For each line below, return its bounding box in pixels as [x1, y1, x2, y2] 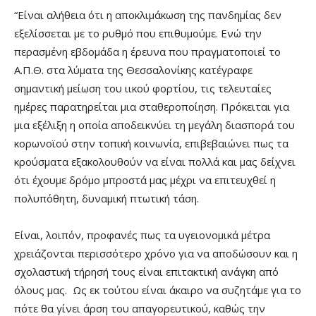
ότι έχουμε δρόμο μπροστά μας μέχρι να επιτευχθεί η [14, 173, 276, 188]
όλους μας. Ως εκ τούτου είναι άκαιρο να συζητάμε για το [14, 283, 301, 298]
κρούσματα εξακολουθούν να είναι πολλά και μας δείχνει [14, 154, 296, 169]
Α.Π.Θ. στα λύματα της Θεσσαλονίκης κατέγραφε [14, 63, 253, 78]
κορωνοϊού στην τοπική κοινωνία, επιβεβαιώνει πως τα [14, 136, 288, 151]
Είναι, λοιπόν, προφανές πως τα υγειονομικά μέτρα [14, 228, 270, 243]
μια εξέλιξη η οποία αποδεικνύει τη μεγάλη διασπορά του [14, 118, 295, 133]
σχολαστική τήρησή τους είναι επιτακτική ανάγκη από [14, 265, 279, 279]
